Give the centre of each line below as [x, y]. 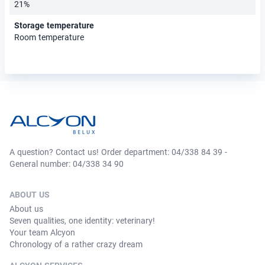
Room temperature [49, 38]
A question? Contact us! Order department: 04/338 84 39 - [118, 152]
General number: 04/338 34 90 [67, 164]
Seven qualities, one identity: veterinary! [82, 221]
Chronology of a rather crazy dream [76, 245]
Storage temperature [54, 26]
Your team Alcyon [42, 233]
